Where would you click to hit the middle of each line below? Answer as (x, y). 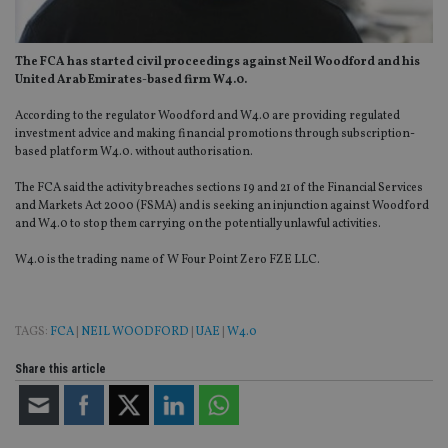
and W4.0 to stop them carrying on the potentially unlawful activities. (198, 224)
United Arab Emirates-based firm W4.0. (131, 80)
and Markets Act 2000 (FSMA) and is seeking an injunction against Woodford (222, 206)
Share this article (60, 369)
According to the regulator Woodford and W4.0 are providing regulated (207, 116)
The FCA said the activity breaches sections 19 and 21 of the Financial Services (219, 188)
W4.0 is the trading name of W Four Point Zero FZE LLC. (167, 260)
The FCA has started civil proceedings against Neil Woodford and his (217, 62)
